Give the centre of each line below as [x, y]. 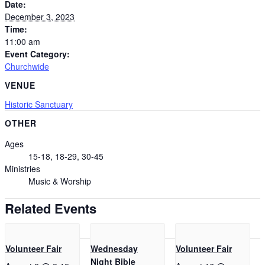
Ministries [22, 169]
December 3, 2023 [40, 17]
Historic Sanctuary [39, 104]
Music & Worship [60, 181]
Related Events [51, 208]
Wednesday [114, 249]
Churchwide [27, 67]
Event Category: [37, 54]
